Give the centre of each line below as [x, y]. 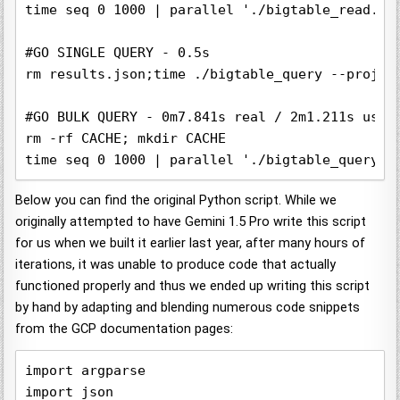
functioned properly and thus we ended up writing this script [193, 286]
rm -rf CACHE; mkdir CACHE [126, 139]
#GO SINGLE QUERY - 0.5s [118, 53]
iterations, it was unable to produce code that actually [176, 265]
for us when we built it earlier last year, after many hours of [191, 243]
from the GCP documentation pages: [125, 329]
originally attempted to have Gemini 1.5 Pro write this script [191, 222]
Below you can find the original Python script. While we [176, 200]
